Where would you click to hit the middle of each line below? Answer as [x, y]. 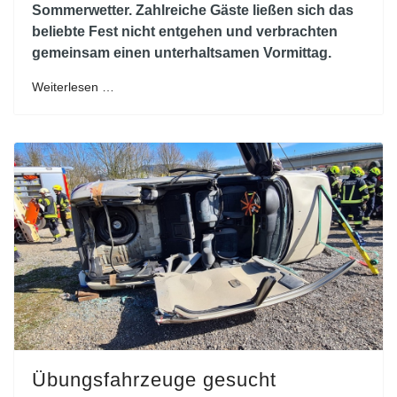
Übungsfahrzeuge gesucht [154, 379]
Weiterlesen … [73, 86]
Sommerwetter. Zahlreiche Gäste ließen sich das [193, 10]
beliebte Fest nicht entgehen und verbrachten [185, 31]
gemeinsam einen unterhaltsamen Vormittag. [182, 52]
